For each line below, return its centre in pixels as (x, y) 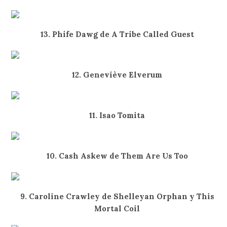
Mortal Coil (117, 209)
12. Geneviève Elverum (117, 75)
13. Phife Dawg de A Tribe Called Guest (117, 34)
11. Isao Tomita (117, 115)
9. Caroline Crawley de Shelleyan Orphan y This (117, 196)
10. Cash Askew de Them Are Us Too (117, 156)
